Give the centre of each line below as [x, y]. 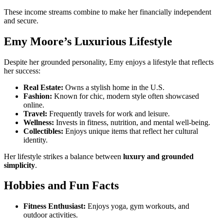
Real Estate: [43, 87]
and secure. [21, 20]
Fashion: [38, 96]
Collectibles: [43, 131]
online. [34, 105]
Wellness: [39, 122]
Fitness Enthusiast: [54, 206]
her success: [22, 71]
